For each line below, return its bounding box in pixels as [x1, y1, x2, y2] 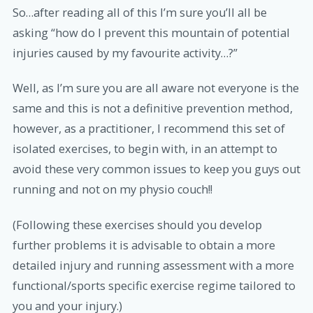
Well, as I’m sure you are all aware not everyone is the [13, 80, 299, 96]
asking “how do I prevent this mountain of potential [13, 25, 290, 41]
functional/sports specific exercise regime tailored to [13, 277, 296, 293]
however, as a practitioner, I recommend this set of [13, 121, 285, 137]
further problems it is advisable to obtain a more [13, 237, 275, 253]
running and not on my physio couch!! [13, 182, 212, 198]
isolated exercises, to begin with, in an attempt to [13, 141, 277, 157]
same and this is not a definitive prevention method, [13, 101, 293, 117]
